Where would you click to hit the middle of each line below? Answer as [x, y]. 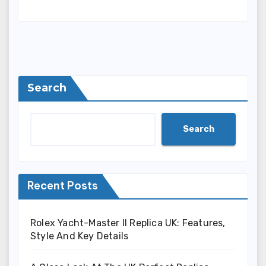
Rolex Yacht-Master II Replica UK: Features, [128, 223]
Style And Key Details [80, 236]
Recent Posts [63, 186]
